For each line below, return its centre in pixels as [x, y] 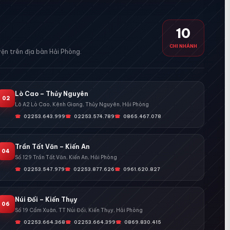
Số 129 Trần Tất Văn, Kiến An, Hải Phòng [66, 158]
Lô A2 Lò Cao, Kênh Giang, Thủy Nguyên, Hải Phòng [82, 105]
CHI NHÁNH [183, 46]
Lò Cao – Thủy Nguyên [51, 94]
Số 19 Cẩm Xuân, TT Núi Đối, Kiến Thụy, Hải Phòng [79, 210]
